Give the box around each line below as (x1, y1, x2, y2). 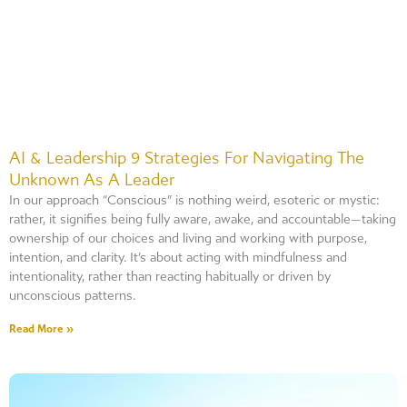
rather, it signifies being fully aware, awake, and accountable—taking (9, 212, 396, 227)
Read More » (9, 323, 74, 335)
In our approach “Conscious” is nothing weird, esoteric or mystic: (9, 193, 380, 208)
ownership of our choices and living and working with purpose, (9, 231, 367, 246)
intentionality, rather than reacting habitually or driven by (9, 269, 331, 284)
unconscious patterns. (9, 288, 135, 303)
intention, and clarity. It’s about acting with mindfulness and (9, 250, 347, 265)
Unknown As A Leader (9, 171, 174, 190)
